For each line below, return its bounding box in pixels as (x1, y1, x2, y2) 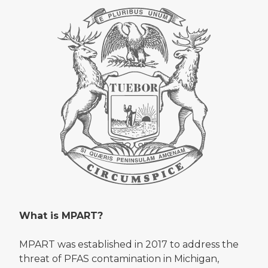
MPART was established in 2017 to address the (19, 238, 239, 250)
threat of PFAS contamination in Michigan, (19, 252, 219, 264)
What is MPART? (19, 209, 103, 221)
